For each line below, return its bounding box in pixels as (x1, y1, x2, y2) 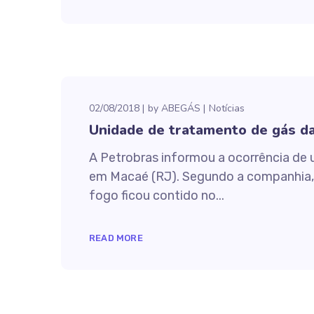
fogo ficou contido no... (89, 188, 224, 203)
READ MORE (89, 233, 143, 243)
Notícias (209, 102, 245, 115)
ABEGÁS (161, 102, 200, 115)
